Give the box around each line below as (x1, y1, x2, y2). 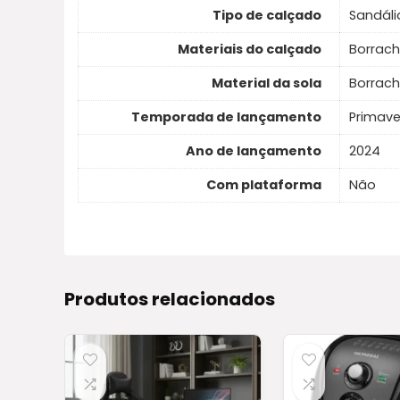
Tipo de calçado (212, 6, 321, 25)
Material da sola (212, 74, 321, 93)
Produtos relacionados (64, 286, 275, 312)
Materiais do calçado (178, 40, 321, 59)
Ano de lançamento (186, 142, 321, 161)
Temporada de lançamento (131, 108, 321, 127)
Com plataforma (206, 176, 321, 195)
